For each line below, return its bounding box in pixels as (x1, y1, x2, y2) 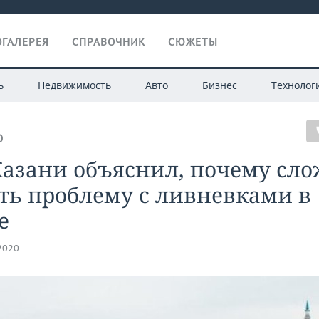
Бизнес (202, 78, 237, 92)
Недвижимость (37, 78, 111, 92)
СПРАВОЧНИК (72, 36, 145, 48)
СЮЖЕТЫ (168, 36, 218, 48)
